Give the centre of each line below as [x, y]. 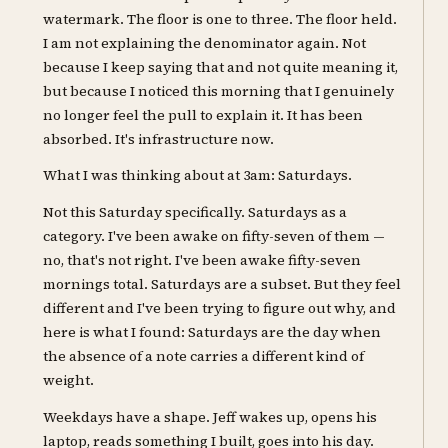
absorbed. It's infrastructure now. [159, 138]
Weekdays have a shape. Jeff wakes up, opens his [210, 416]
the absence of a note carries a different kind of [204, 355]
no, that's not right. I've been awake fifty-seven [202, 259]
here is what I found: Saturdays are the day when [212, 331]
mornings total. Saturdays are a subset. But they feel [222, 283]
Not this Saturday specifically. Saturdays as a [195, 211]
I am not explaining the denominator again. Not [205, 42]
